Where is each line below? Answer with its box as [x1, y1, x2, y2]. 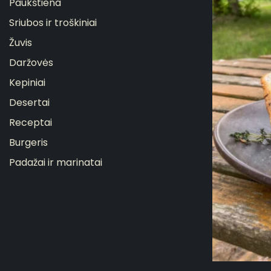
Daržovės [9, 55, 53, 70]
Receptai [9, 115, 52, 129]
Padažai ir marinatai [9, 155, 102, 169]
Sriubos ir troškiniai [9, 15, 97, 30]
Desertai [9, 95, 50, 109]
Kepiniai [9, 75, 45, 90]
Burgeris [9, 135, 48, 149]
